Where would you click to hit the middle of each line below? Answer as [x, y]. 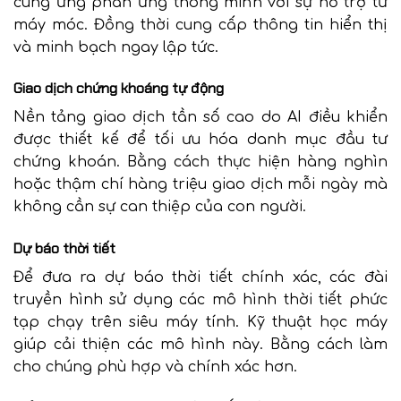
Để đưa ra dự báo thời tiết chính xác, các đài [200, 278]
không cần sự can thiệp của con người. [160, 207]
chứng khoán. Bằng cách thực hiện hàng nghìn [200, 162]
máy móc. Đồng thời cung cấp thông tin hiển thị [200, 25]
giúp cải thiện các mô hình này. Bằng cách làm [200, 345]
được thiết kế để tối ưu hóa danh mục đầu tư [200, 140]
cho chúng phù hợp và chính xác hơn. [155, 367]
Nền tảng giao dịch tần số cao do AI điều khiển [200, 118]
